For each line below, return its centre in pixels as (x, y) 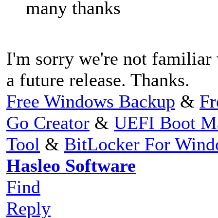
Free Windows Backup (91, 101)
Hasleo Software (71, 165)
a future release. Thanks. (98, 80)
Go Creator (48, 122)
